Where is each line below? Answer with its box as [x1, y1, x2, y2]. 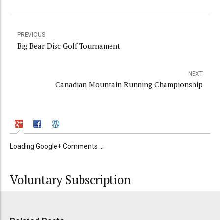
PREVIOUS [17, 31, 45, 38]
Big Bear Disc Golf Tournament [17, 40, 120, 51]
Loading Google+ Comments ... [10, 142, 104, 151]
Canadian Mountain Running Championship [55, 79, 203, 89]
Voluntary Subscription [10, 172, 131, 188]
